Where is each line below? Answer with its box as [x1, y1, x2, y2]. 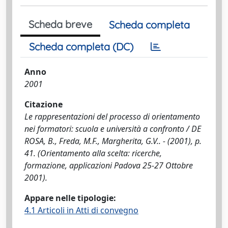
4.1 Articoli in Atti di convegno [24, 205, 138, 216]
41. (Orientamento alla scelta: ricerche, [24, 148, 162, 159]
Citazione [24, 99, 63, 110]
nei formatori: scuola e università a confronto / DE [24, 123, 201, 134]
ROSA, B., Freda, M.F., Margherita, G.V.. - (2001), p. [24, 135, 202, 147]
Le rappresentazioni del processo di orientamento [24, 111, 200, 122]
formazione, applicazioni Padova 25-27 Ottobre [24, 160, 193, 171]
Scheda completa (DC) [29, 40, 133, 53]
